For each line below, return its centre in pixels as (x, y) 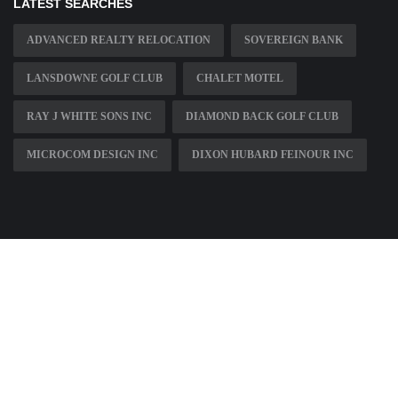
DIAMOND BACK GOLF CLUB (262, 116)
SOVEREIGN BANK (294, 40)
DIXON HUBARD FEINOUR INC (273, 154)
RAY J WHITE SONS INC (89, 116)
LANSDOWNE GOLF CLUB (95, 78)
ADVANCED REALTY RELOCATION (119, 40)
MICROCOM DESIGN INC (92, 154)
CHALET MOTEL (240, 78)
